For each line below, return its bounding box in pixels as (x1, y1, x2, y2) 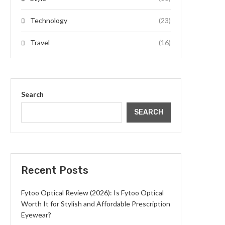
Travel (30, 38, 50, 47)
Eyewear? (21, 210, 51, 219)
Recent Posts (21, 164, 88, 176)
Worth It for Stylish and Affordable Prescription (21, 199, 170, 208)
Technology (30, 16, 67, 25)
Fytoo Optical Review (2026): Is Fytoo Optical (21, 188, 164, 197)
